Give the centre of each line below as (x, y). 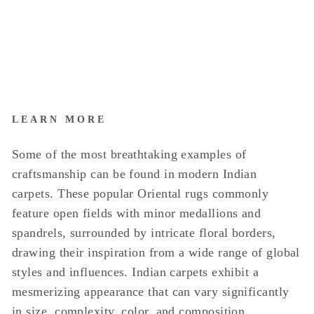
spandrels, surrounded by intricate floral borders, (144, 233)
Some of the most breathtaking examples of (129, 154)
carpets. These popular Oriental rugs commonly (141, 193)
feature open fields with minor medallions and (137, 213)
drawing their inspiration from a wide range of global (156, 252)
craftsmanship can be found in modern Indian (135, 174)
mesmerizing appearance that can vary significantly (151, 292)
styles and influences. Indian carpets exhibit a (136, 272)
